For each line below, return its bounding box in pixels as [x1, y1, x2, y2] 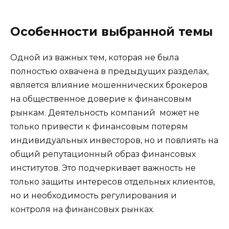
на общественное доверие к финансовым [10, 94, 192, 104]
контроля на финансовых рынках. [10, 204, 154, 214]
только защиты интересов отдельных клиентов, [10, 176, 215, 187]
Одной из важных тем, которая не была [10, 52, 179, 62]
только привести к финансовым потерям [10, 121, 188, 131]
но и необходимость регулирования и [10, 190, 177, 200]
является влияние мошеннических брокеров [10, 80, 208, 90]
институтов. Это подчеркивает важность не [10, 163, 196, 173]
